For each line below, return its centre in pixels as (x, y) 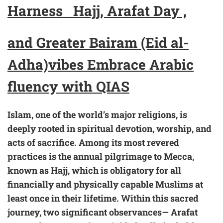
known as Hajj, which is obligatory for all (94, 170)
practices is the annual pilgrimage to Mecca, (101, 157)
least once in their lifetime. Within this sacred (103, 198)
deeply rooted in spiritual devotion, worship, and (110, 129)
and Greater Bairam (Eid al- (98, 43)
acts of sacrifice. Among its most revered (93, 143)
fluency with (52, 87)
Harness (39, 11)
